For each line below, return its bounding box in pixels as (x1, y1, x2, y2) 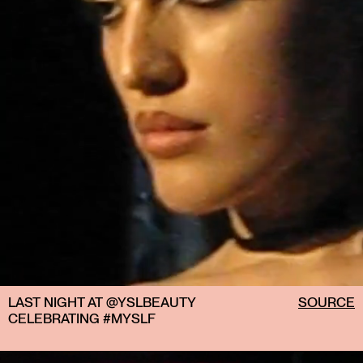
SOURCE (298, 294, 355, 311)
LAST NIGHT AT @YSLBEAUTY (8, 294, 195, 311)
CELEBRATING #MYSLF (8, 310, 156, 327)
